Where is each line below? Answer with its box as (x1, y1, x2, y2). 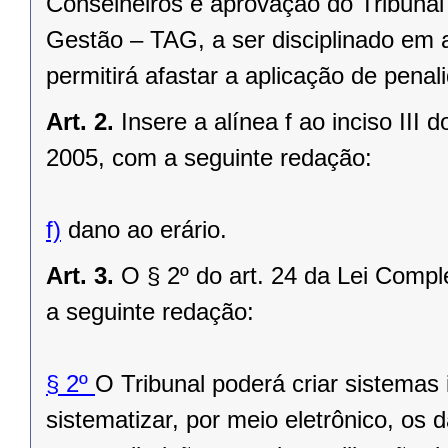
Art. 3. (46, 262, 114, 290)
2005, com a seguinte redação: (46, 144, 372, 172)
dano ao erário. (61, 216, 227, 244)
